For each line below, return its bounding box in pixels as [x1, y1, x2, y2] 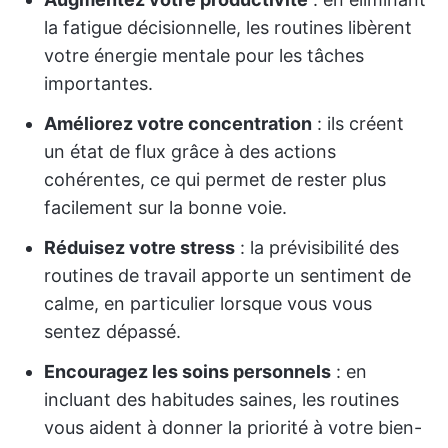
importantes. [44, 73, 153, 94]
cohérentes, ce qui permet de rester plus [44, 169, 386, 190]
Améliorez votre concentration [44, 113, 312, 134]
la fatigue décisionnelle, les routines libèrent [44, 17, 412, 38]
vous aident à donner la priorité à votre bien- [44, 417, 422, 438]
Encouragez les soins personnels [44, 361, 331, 382]
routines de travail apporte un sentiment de [44, 265, 411, 286]
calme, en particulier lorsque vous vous [44, 293, 372, 314]
